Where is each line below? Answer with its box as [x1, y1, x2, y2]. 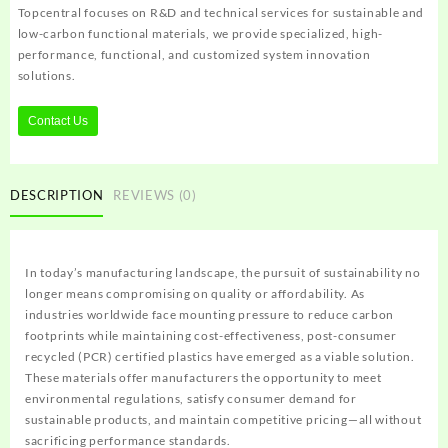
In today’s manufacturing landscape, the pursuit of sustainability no [25, 264, 421, 280]
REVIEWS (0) [113, 187, 197, 204]
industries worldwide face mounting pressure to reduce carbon [25, 306, 395, 322]
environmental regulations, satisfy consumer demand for [25, 390, 357, 406]
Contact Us [27, 114, 88, 129]
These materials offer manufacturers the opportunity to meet [25, 369, 382, 385]
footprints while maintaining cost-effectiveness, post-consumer [25, 327, 397, 343]
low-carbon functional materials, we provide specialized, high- [17, 26, 383, 42]
